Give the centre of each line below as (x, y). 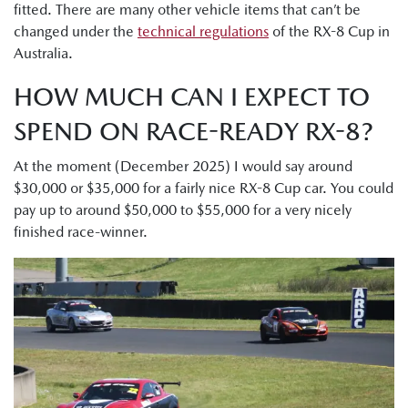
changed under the (76, 31)
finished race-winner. (81, 231)
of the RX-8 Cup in (329, 31)
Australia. (43, 53)
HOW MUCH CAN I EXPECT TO (192, 96)
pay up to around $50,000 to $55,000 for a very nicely (183, 209)
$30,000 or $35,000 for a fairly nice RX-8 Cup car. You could (204, 188)
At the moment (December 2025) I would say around (183, 166)
